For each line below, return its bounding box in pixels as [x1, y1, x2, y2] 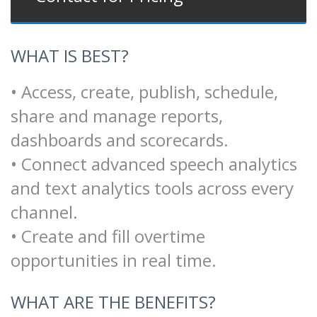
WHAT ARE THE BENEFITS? [11, 289, 216, 313]
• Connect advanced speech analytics [11, 151, 297, 175]
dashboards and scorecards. [11, 127, 229, 151]
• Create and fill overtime [11, 224, 205, 248]
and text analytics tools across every [11, 175, 294, 200]
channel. [11, 200, 78, 224]
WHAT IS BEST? [11, 43, 129, 67]
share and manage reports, [11, 103, 223, 127]
